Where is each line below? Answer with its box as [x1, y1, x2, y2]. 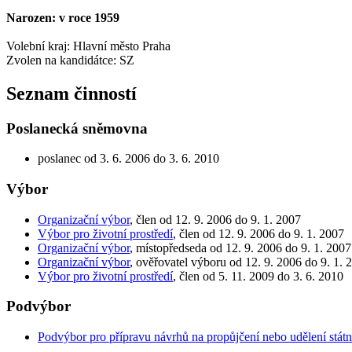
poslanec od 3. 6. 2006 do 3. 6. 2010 [38, 152, 219, 166]
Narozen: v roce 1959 [6, 10, 119, 24]
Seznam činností [6, 82, 137, 104]
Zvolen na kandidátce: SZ [6, 53, 134, 67]
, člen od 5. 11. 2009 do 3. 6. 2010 [173, 269, 343, 283]
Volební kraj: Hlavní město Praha [6, 38, 170, 53]
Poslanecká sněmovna [6, 119, 148, 137]
